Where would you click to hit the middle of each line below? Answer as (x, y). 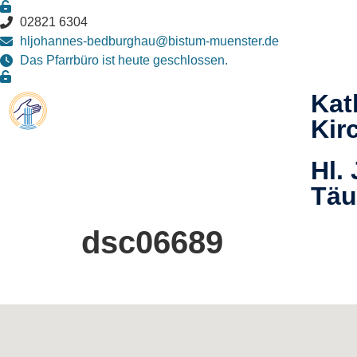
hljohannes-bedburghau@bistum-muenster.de (149, 41)
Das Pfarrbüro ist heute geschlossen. (124, 60)
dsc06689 (152, 242)
